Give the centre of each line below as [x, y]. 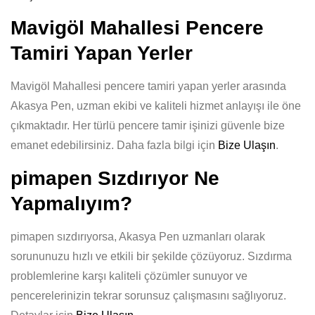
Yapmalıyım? [71, 204]
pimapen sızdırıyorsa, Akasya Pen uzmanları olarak [138, 237]
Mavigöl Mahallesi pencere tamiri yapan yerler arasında [148, 86]
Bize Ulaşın [247, 145]
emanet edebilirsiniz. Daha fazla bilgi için [114, 145]
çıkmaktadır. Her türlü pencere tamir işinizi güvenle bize [148, 126]
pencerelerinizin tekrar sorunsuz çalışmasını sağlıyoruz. [148, 296]
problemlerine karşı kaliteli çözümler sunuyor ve [129, 276]
